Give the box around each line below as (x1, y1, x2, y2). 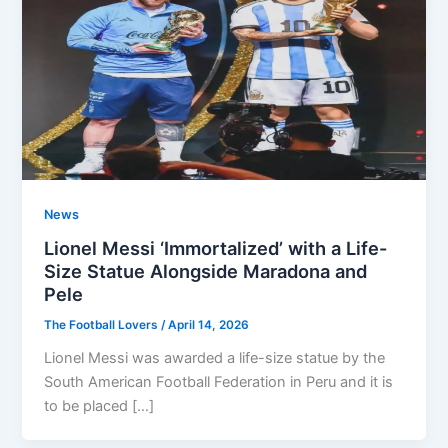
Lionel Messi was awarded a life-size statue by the (44, 349, 386, 368)
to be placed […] (44, 397, 155, 416)
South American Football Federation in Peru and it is (44, 373, 394, 392)
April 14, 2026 (168, 318, 250, 333)
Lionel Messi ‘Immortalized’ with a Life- (44, 237, 388, 260)
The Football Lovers (44, 318, 162, 333)
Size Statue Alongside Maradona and (44, 260, 368, 283)
